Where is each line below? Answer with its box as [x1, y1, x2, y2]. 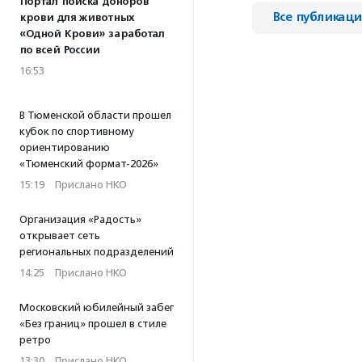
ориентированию [19, 141, 110, 154]
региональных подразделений [19, 246, 174, 258]
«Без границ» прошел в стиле [19, 318, 166, 330]
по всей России [19, 44, 99, 57]
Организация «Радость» [19, 213, 141, 225]
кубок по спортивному [19, 125, 133, 137]
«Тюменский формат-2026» [19, 158, 158, 170]
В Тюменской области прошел [19, 109, 171, 121]
